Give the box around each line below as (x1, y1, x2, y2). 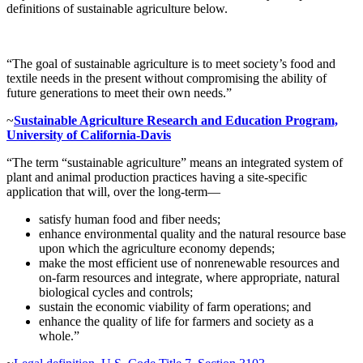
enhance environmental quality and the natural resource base (39, 226, 346, 241)
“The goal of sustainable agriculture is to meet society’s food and (6, 56, 335, 70)
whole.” (39, 328, 79, 343)
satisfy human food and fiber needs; (39, 211, 220, 226)
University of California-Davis (6, 127, 171, 142)
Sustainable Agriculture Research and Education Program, (14, 113, 338, 127)
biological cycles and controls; (39, 284, 193, 299)
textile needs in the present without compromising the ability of (6, 70, 327, 85)
